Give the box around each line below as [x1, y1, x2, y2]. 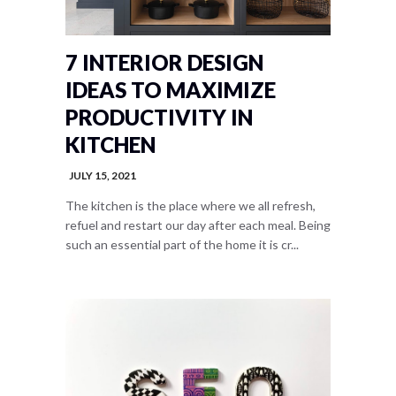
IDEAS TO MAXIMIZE [65, 77, 276, 103]
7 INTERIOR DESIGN [65, 49, 263, 75]
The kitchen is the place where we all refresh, [65, 198, 316, 213]
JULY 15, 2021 [69, 169, 136, 182]
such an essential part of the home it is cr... [65, 237, 299, 252]
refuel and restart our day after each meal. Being [65, 217, 331, 232]
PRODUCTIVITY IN [65, 104, 253, 130]
